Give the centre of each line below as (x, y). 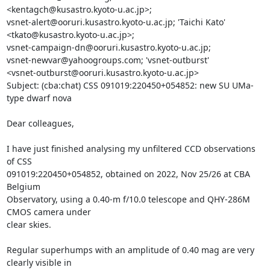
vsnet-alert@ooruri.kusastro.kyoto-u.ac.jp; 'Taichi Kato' (116, 22)
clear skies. (30, 224)
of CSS (19, 161)
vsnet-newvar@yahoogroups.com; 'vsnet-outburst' (108, 60)
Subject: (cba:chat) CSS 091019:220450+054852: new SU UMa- (130, 85)
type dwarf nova (39, 98)
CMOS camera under (49, 212)
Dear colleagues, (40, 123)
